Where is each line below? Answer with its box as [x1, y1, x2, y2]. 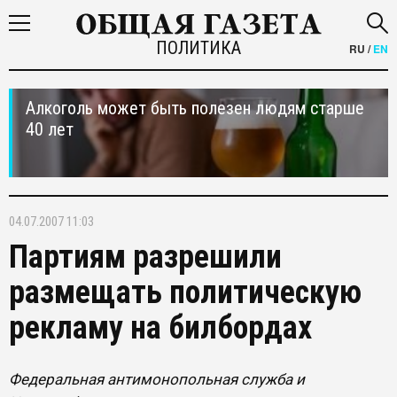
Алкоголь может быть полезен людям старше [26, 97, 364, 119]
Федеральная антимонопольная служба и [9, 370, 305, 388]
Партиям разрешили [9, 238, 282, 276]
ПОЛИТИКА [155, 37, 241, 58]
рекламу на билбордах [9, 309, 312, 346]
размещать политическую [9, 274, 362, 311]
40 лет [26, 119, 74, 140]
